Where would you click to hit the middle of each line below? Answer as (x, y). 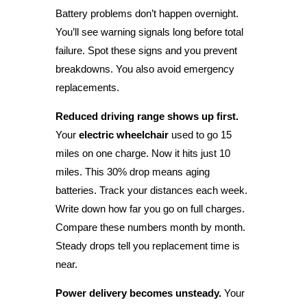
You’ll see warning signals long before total (149, 32)
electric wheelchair (123, 134)
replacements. (87, 87)
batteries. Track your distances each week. (151, 190)
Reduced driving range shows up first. (147, 116)
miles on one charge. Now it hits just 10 (143, 153)
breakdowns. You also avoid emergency (145, 69)
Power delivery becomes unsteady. (138, 293)
